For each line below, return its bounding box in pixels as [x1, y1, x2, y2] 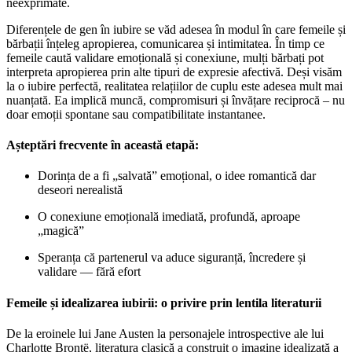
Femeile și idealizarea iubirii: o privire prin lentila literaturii [6, 295, 321, 310]
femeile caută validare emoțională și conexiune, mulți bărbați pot [6, 50, 324, 64]
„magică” [38, 224, 84, 238]
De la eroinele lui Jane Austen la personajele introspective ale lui [6, 326, 324, 340]
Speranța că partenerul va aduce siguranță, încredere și [38, 251, 306, 265]
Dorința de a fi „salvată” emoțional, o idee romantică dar [38, 169, 316, 183]
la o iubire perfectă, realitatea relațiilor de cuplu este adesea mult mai [6, 79, 343, 93]
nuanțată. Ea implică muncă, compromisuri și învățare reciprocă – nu [6, 93, 345, 107]
